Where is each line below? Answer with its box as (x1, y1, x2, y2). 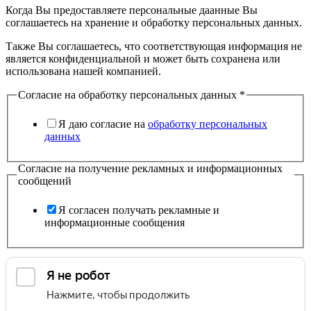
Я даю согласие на (58, 118, 148, 130)
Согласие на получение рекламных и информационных (18, 162, 283, 174)
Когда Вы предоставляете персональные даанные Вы (6, 4, 258, 17)
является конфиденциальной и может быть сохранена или (6, 53, 280, 65)
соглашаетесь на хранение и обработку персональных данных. (6, 17, 302, 29)
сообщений (18, 175, 72, 187)
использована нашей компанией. (6, 65, 161, 78)
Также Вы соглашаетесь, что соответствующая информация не (6, 40, 302, 53)
